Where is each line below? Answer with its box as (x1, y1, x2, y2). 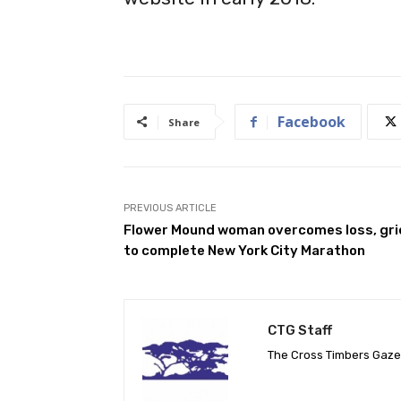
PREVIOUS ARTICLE (124, 201, 217, 214)
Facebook (277, 111, 346, 132)
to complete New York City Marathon (124, 242, 365, 259)
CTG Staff (268, 321, 332, 338)
